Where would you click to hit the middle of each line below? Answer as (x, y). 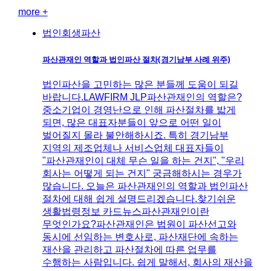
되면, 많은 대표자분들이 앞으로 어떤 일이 (132, 122)
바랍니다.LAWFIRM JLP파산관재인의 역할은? (142, 97)
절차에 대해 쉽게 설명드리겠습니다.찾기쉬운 (139, 198)
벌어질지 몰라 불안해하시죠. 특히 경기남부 (135, 135)
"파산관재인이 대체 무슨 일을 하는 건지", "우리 (143, 160)
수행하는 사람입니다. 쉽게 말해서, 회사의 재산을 (147, 262)
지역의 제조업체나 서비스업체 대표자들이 (133, 148)
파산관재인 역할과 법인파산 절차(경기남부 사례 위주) (136, 59)
